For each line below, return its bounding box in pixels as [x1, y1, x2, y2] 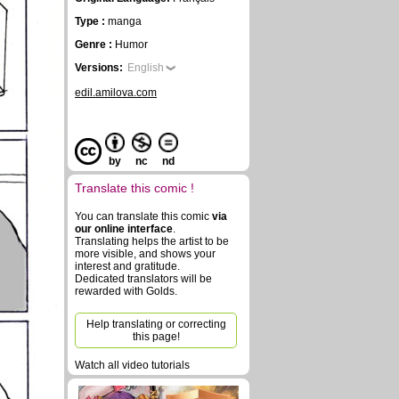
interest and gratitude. [75, 260, 180, 273]
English [127, 61, 164, 74]
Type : [75, 15, 108, 28]
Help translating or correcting [85, 318, 226, 330]
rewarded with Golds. [75, 285, 177, 297]
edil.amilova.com [75, 86, 157, 99]
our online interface [75, 223, 173, 235]
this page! [132, 330, 180, 343]
